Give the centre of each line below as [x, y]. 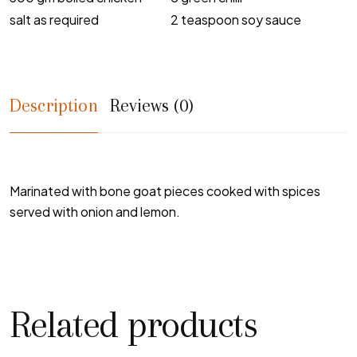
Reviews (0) [152, 105]
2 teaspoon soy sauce [236, 19]
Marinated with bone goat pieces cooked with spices [165, 190]
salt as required [54, 19]
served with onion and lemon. [95, 211]
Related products [133, 324]
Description [54, 105]
